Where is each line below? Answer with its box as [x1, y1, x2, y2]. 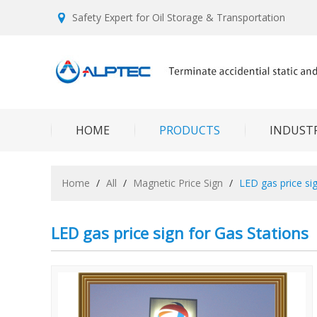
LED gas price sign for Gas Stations [51, 222, 309, 243]
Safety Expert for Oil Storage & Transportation [72, 11, 285, 24]
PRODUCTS [159, 122, 220, 138]
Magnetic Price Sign [133, 176, 223, 190]
